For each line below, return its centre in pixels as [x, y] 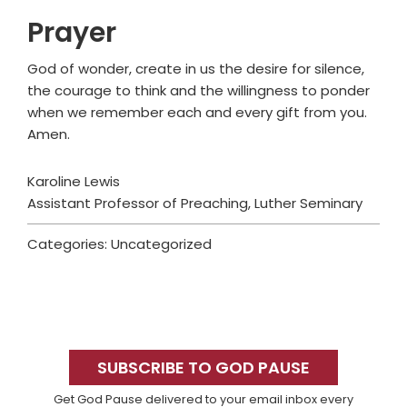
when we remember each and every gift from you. [197, 113]
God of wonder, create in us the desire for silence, [196, 69]
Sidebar [71, 369]
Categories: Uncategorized [119, 244]
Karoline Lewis [74, 182]
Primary [72, 337]
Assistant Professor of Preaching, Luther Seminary [195, 203]
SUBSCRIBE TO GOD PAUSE [203, 368]
